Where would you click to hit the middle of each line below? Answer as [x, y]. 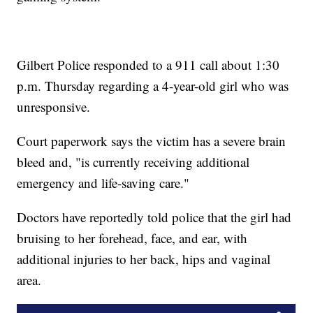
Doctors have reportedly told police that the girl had [154, 217]
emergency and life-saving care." [105, 183]
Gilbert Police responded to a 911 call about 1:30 [148, 65]
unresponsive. [56, 107]
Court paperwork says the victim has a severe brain [152, 141]
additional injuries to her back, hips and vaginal [144, 259]
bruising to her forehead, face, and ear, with [132, 238]
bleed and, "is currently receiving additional [133, 162]
